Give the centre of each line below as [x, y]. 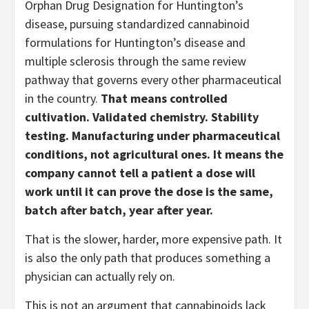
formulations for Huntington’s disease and [135, 43]
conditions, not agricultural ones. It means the [154, 154]
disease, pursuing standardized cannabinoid [137, 24]
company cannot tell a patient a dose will [140, 173]
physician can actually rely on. [100, 277]
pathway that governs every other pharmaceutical [153, 80]
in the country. [63, 99]
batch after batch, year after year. [119, 210]
